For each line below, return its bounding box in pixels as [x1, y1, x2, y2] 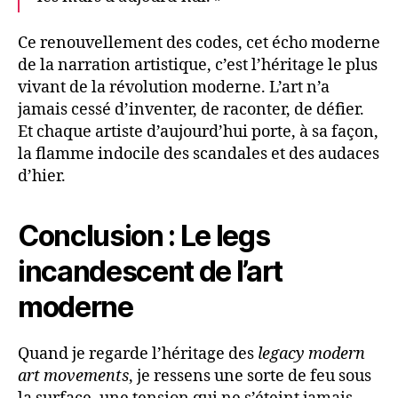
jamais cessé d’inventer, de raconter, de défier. [18, 99, 364, 121]
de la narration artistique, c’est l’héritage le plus [18, 55, 378, 76]
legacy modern [258, 344, 365, 365]
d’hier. [18, 166, 66, 187]
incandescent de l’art [18, 254, 283, 290]
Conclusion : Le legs [18, 219, 270, 254]
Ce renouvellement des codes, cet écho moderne [18, 33, 380, 54]
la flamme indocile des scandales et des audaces [18, 144, 379, 165]
